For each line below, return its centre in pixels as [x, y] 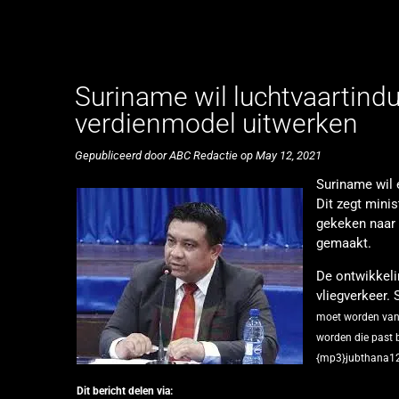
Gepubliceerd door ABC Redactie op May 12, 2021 [198, 156]
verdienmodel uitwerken [216, 124]
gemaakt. [343, 244]
